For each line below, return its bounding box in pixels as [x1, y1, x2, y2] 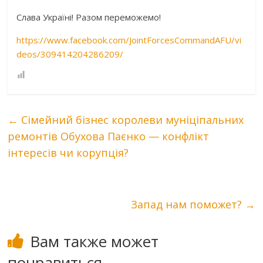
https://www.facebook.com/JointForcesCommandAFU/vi [16, 33, 242, 46]
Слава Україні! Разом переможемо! [16, 11, 161, 23]
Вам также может [30, 230, 159, 252]
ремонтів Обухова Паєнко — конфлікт [8, 129, 210, 143]
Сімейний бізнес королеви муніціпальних [18, 112, 244, 127]
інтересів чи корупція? [8, 145, 129, 160]
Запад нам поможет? [130, 197, 245, 211]
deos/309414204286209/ [16, 48, 124, 60]
